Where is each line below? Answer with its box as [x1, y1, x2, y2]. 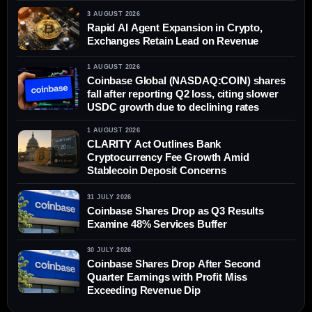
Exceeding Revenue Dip [87, 284, 201, 297]
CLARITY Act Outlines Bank [87, 138, 221, 150]
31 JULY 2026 [87, 193, 132, 201]
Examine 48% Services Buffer [87, 217, 227, 230]
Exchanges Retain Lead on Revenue [87, 34, 259, 47]
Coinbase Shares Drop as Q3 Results [87, 204, 264, 217]
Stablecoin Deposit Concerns [87, 164, 226, 177]
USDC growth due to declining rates [87, 101, 259, 114]
